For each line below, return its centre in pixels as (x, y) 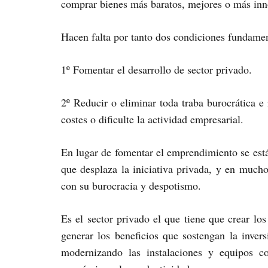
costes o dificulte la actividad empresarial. (152, 119)
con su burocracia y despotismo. (131, 186)
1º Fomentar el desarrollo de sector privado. (156, 70)
